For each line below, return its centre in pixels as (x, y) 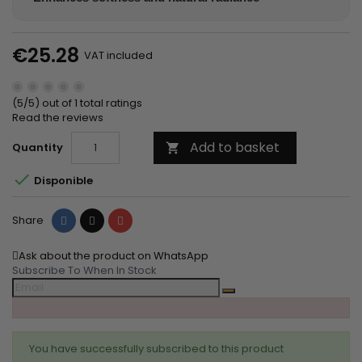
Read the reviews (58, 117)
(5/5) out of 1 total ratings (77, 103)
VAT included (118, 55)
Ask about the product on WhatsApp (114, 255)
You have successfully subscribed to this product (156, 348)
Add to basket (235, 147)
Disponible (62, 181)
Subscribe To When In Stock (84, 270)
